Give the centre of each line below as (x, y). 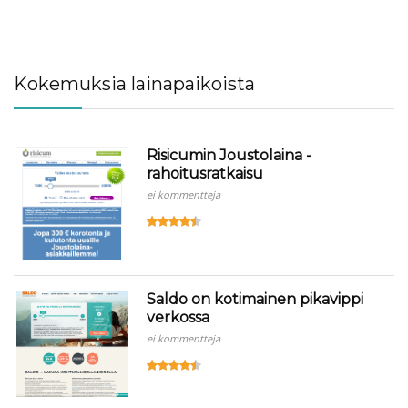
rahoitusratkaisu (205, 174)
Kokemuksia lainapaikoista (134, 84)
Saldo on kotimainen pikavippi (255, 300)
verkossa (178, 318)
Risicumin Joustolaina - (229, 156)
